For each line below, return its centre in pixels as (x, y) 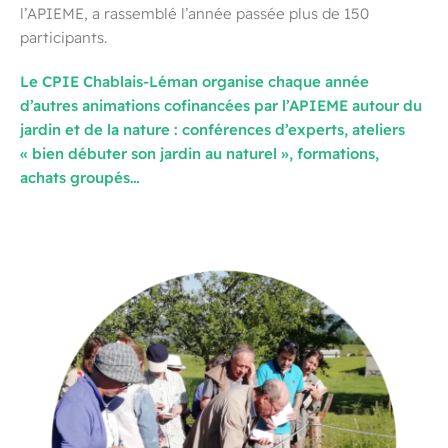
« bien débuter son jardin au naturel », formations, (199, 153)
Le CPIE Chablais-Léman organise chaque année (194, 81)
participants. (63, 37)
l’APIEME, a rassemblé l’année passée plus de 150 (194, 13)
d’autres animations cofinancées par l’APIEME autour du (221, 105)
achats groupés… (80, 177)
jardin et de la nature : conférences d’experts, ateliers (212, 129)
